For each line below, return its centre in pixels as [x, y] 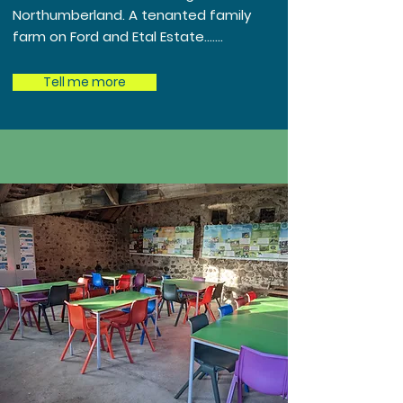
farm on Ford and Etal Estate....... [118, 37]
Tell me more [85, 82]
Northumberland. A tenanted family [132, 15]
